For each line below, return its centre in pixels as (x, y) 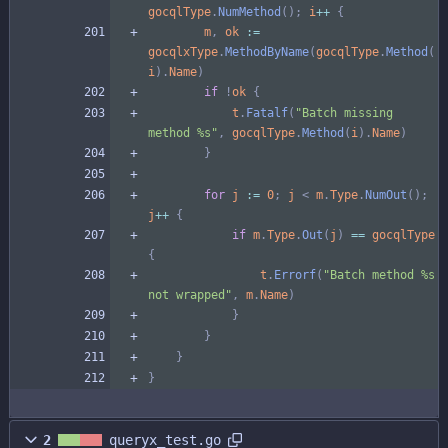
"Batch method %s (379, 274)
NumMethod (249, 11)
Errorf (295, 274)
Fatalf (267, 112)
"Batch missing (344, 112)
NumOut (386, 194)
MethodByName (267, 51)
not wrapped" (190, 294)
